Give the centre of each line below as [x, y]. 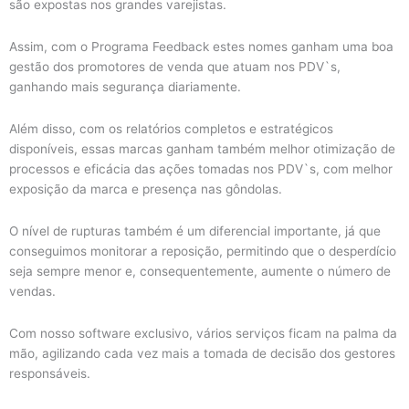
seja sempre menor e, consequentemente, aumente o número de [200, 271]
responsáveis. [52, 373]
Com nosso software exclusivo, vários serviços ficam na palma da [203, 333]
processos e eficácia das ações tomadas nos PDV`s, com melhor [201, 168]
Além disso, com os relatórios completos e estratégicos [171, 128]
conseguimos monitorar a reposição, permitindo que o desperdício [203, 251]
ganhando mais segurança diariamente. [127, 86]
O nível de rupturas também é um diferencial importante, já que [195, 231]
